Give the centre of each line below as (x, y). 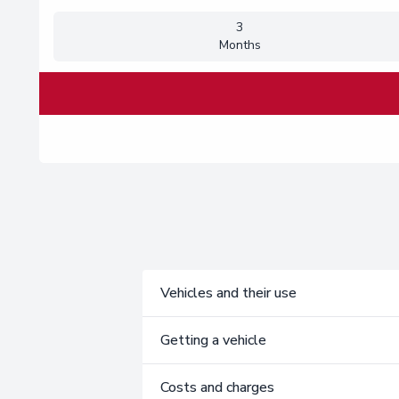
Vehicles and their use (228, 293)
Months (240, 45)
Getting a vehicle (213, 341)
